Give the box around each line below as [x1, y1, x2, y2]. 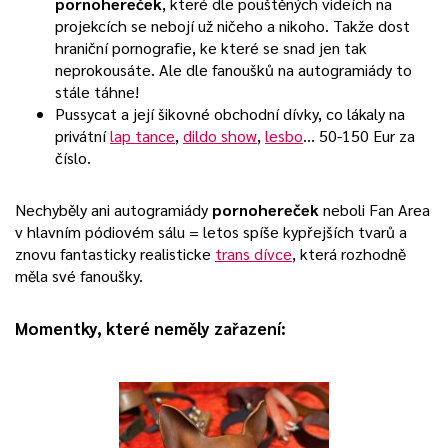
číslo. [55, 147, 91, 168]
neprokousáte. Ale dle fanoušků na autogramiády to [55, 59, 412, 80]
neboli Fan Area [319, 199, 430, 220]
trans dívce [215, 243, 292, 264]
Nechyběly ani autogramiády [15, 199, 212, 220]
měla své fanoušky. [15, 265, 143, 286]
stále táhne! [55, 81, 139, 102]
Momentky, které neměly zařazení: [15, 317, 286, 339]
